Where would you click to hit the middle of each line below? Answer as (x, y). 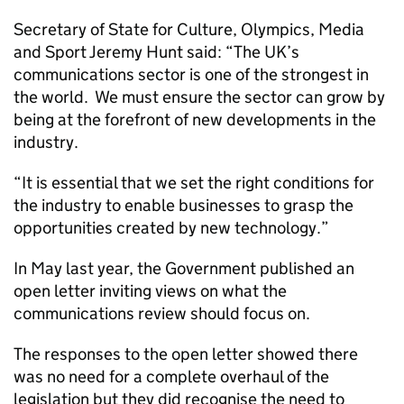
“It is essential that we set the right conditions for (194, 183)
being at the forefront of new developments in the (195, 119)
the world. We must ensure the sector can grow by (199, 97)
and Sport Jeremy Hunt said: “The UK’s (156, 52)
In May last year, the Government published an (184, 268)
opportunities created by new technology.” (171, 228)
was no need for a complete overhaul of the (171, 376)
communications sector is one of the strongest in (191, 74)
